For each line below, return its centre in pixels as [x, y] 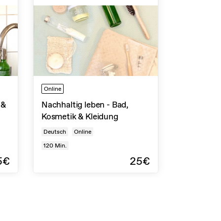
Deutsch [55, 131]
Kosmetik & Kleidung [80, 116]
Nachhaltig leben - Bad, [85, 104]
